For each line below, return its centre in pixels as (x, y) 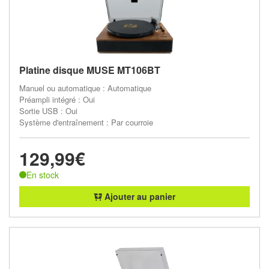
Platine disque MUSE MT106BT (90, 70)
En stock (43, 174)
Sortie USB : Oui (48, 110)
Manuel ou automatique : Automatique (85, 88)
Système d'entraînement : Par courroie (86, 122)
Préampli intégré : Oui (57, 99)
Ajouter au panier (139, 196)
